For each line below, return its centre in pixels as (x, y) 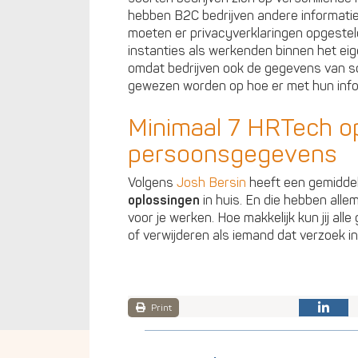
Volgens (152, 183)
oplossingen (164, 200)
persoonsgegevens (233, 154)
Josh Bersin (211, 183)
